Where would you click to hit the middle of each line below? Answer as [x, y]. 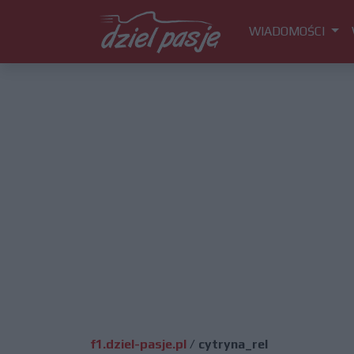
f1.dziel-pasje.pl [138, 344]
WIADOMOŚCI [288, 31]
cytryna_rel [233, 344]
